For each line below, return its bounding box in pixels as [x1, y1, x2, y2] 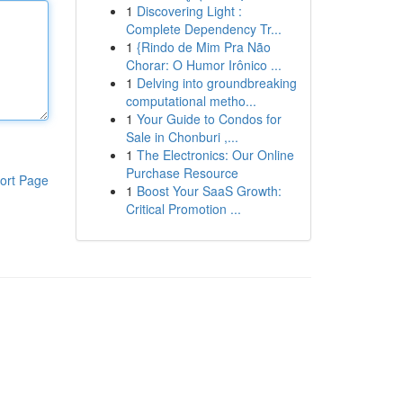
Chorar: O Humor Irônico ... [125, 56, 282, 74]
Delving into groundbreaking [136, 74, 297, 92]
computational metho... [125, 92, 256, 110]
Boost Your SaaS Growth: [136, 182, 282, 200]
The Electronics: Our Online [136, 146, 294, 164]
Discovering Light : [136, 2, 242, 20]
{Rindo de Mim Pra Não [136, 38, 271, 56]
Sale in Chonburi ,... [125, 128, 238, 146]
